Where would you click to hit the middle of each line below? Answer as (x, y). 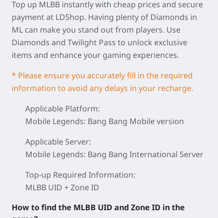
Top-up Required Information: (80, 175)
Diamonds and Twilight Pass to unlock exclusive (100, 42)
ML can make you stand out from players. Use (96, 30)
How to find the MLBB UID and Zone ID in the (98, 207)
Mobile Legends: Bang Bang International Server (114, 154)
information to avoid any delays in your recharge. (102, 88)
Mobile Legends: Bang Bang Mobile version (105, 121)
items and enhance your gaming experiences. (95, 55)
